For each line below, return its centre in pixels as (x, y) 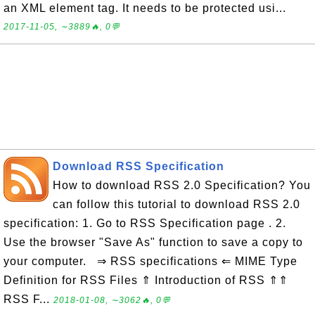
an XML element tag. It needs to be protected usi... (145, 8)
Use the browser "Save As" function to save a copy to (153, 242)
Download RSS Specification (139, 166)
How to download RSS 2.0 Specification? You (182, 185)
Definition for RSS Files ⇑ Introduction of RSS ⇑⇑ (146, 280)
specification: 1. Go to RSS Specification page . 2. (145, 223)
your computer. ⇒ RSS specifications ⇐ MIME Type (150, 261)
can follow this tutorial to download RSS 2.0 (176, 204)
